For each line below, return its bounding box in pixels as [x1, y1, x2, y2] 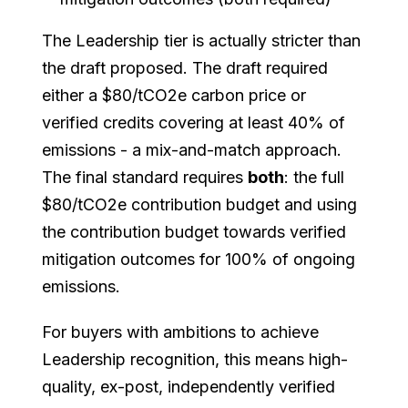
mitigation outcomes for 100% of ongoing [42, 249, 356, 269]
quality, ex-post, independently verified [42, 376, 336, 396]
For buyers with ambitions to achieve [42, 321, 320, 342]
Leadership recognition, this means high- [42, 349, 349, 369]
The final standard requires [42, 167, 249, 187]
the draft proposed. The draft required [42, 57, 329, 77]
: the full [284, 167, 345, 187]
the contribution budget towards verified [42, 221, 347, 241]
